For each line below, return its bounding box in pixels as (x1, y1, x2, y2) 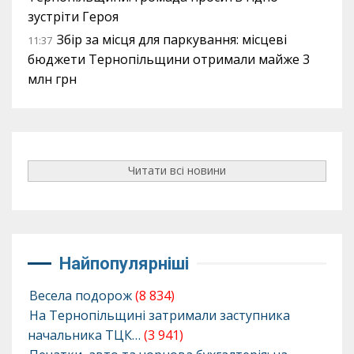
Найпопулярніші (59, 253, 189, 273)
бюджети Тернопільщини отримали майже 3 (28, 50, 310, 68)
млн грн (28, 70, 77, 88)
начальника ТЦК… (28, 326, 141, 344)
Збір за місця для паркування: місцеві (57, 30, 287, 48)
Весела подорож (29, 286, 132, 304)
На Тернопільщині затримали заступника (29, 306, 290, 324)
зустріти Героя (28, 7, 119, 25)
